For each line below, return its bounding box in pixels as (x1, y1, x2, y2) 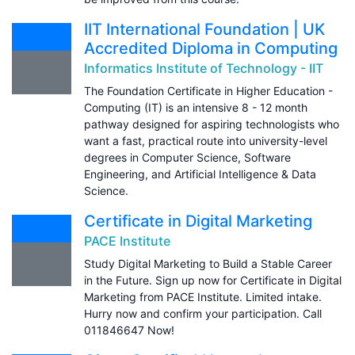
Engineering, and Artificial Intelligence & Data (84, 166, 316, 181)
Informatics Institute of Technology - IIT (84, 59, 323, 76)
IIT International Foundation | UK (84, 19, 325, 39)
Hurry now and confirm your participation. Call (84, 306, 322, 320)
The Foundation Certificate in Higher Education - (84, 83, 333, 97)
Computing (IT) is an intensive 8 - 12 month (84, 100, 307, 114)
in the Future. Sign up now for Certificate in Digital (84, 273, 342, 287)
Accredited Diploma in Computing (84, 38, 338, 58)
